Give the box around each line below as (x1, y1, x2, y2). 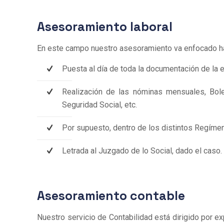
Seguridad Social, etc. (62, 100, 137, 109)
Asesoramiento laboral (37, 18, 173, 34)
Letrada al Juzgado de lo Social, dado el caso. (62, 146, 222, 155)
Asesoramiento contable (37, 187, 185, 203)
